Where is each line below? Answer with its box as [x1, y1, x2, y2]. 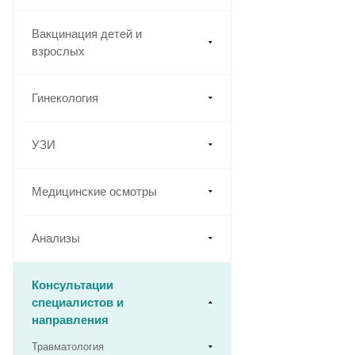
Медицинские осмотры [32, 185, 157, 199]
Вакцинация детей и [32, 27, 142, 41]
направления [32, 313, 109, 327]
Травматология [32, 341, 104, 353]
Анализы [32, 231, 80, 246]
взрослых [32, 44, 85, 59]
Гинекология [32, 91, 98, 105]
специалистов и [32, 296, 124, 310]
